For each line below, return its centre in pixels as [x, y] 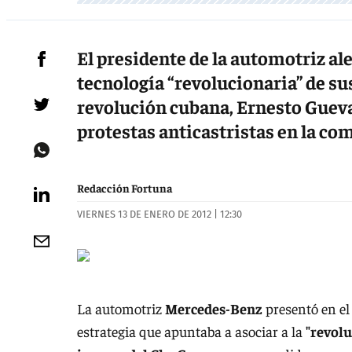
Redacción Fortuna [125, 188]
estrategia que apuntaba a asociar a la [191, 331]
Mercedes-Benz [214, 308]
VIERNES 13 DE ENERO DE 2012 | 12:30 [159, 214]
